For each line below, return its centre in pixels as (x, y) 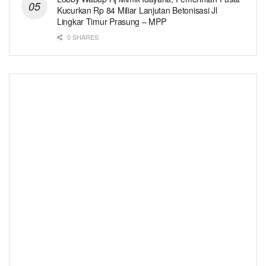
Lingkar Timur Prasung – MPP (112, 21)
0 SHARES (82, 37)
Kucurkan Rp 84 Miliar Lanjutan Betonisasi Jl (137, 10)
